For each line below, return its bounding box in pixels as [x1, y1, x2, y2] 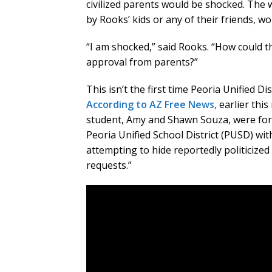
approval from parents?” [86, 55, 198, 69]
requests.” [86, 158, 132, 172]
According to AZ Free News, [86, 98, 217, 112]
